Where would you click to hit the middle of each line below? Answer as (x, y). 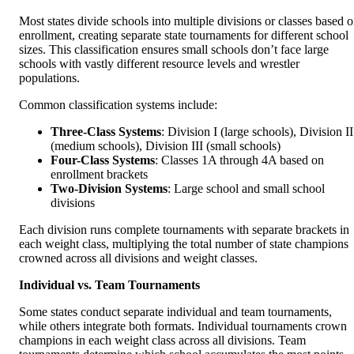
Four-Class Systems (103, 160)
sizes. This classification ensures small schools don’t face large (174, 49)
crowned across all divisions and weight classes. (138, 258)
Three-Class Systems (106, 131)
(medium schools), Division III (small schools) (166, 145)
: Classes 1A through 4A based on (239, 160)
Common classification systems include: (118, 104)
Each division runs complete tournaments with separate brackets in (184, 229)
